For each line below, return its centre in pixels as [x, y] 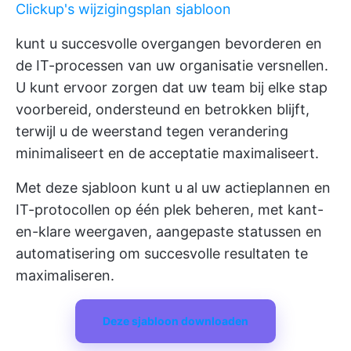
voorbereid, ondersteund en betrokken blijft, [163, 110]
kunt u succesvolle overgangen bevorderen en [169, 44]
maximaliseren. [65, 276]
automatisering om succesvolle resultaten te [162, 254]
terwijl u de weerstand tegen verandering [152, 132]
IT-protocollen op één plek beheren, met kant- [170, 210]
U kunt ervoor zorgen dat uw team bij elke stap [172, 88]
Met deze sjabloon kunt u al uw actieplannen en [173, 188]
